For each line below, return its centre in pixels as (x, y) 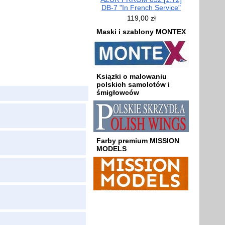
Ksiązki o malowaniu (132, 76)
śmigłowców (118, 92)
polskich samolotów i (133, 84)
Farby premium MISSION (138, 141)
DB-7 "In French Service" (141, 8)
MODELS (111, 149)
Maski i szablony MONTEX (141, 32)
